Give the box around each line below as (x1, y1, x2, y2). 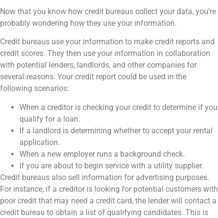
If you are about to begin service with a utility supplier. (19, 161, 203, 170)
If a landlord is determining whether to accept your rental (19, 126, 213, 135)
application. (19, 137, 60, 147)
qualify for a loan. (19, 114, 80, 124)
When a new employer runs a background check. (19, 149, 185, 159)
